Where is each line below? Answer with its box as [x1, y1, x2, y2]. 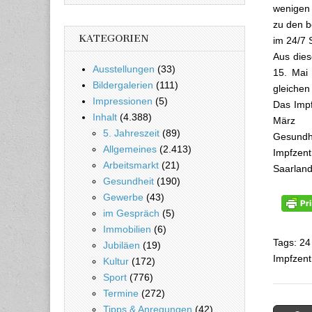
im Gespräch [103, 207, 159, 219]
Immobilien [103, 223, 151, 235]
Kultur [103, 255, 129, 267]
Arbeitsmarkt [103, 159, 159, 171]
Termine [103, 287, 139, 299]
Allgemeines [103, 143, 157, 155]
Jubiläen [103, 239, 140, 251]
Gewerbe [103, 191, 143, 203]
